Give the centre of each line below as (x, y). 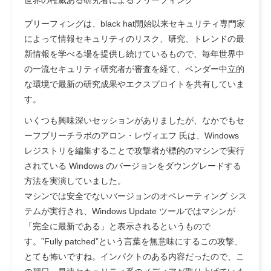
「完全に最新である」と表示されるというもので (117, 226)
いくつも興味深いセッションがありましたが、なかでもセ (134, 120)
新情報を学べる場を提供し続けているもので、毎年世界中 (134, 54)
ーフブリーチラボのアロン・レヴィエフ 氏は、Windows (132, 135)
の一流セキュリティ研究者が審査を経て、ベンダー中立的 (134, 69)
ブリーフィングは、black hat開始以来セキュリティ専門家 (135, 23)
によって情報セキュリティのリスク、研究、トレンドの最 (134, 38)
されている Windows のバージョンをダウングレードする (133, 165)
